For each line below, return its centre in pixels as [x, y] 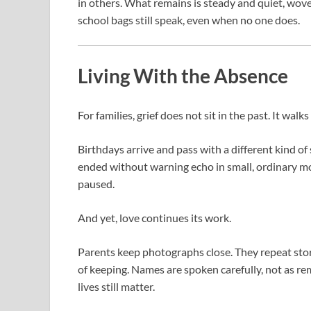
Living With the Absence [183, 76]
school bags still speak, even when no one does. [189, 20]
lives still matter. [116, 286]
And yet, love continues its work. [154, 217]
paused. [96, 183]
